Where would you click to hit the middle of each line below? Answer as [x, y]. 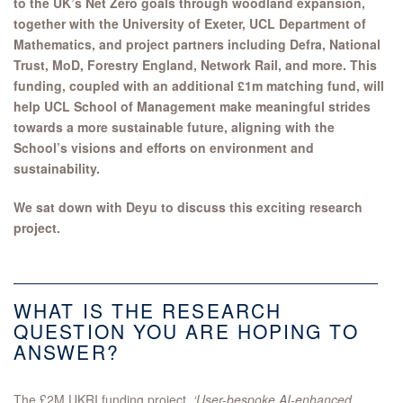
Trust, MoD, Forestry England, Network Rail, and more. [180, 65]
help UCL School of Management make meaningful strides [192, 107]
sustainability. [57, 169]
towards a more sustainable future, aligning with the [174, 127]
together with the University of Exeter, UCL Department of [190, 24]
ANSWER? [70, 352]
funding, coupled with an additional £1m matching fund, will [199, 86]
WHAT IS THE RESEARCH [148, 311]
